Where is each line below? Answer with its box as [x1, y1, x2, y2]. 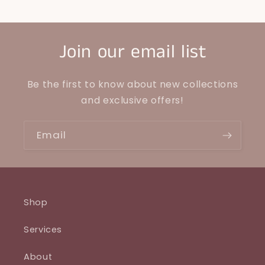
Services [24, 223, 63, 235]
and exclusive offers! [81, 93, 184, 108]
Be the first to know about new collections [27, 77, 238, 92]
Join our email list [59, 39, 206, 66]
